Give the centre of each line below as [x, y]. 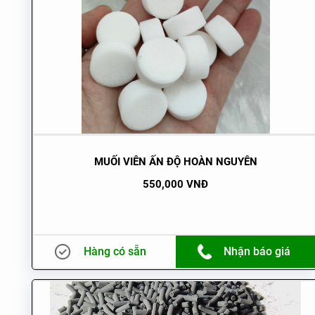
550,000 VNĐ [176, 185]
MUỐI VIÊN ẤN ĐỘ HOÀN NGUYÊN [175, 162]
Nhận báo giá [257, 252]
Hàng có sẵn [115, 252]
